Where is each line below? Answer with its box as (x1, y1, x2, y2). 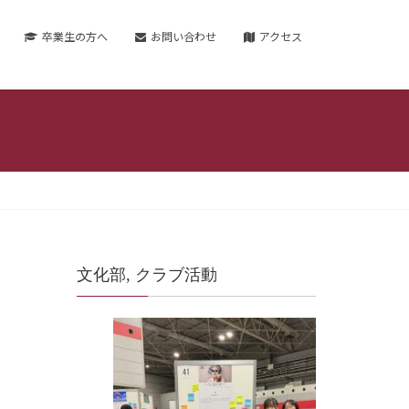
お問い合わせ (151, 28, 216, 44)
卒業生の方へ (42, 28, 108, 44)
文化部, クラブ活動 (76, 266, 217, 284)
